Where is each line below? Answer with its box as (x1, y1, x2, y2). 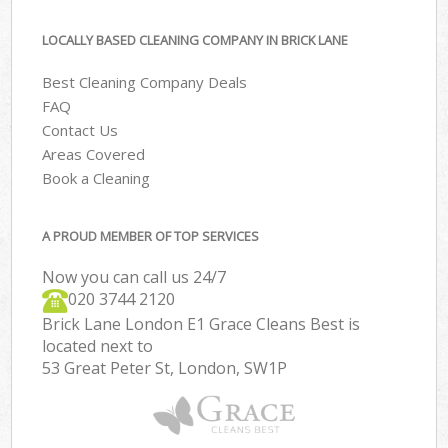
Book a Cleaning (42, 168, 151, 189)
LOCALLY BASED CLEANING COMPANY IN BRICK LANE (42, 30, 349, 49)
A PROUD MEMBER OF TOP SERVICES (42, 226, 260, 245)
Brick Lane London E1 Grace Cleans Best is (42, 312, 361, 335)
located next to (42, 334, 154, 357)
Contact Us (42, 120, 119, 141)
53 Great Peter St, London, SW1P (42, 356, 288, 379)
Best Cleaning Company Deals (42, 72, 248, 93)
